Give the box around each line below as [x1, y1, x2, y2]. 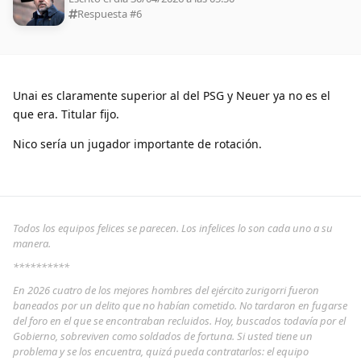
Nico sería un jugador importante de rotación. [13, 136, 262, 152]
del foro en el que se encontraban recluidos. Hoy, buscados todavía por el [13, 313, 346, 329]
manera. [13, 236, 51, 251]
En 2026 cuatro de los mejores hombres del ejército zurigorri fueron [13, 283, 319, 298]
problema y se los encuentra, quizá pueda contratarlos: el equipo [13, 344, 309, 359]
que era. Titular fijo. [13, 106, 119, 122]
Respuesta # [77, 6, 136, 22]
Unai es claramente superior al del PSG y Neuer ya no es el [13, 88, 330, 104]
